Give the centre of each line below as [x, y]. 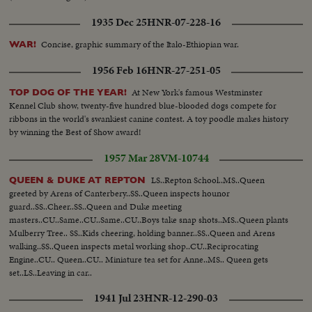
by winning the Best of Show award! [76, 132]
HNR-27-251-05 [184, 70]
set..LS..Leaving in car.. [51, 272]
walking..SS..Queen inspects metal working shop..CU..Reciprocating [134, 246]
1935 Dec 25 [119, 22]
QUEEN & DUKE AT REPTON [79, 180]
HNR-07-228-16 [184, 22]
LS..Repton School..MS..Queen [208, 180]
